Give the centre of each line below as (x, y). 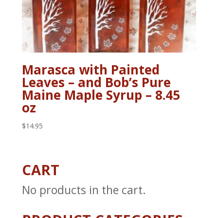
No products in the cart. (84, 190)
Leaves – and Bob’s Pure (96, 82)
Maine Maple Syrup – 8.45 (101, 95)
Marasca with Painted (91, 69)
